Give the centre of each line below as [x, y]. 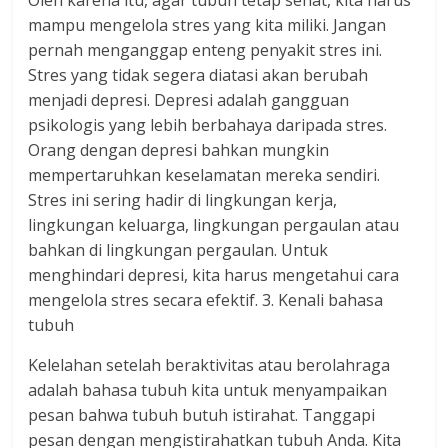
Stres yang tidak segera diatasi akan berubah [198, 75]
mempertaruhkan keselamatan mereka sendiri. [204, 175]
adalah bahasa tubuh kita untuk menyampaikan [208, 390]
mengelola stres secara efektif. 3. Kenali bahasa [206, 300]
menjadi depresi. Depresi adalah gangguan [189, 100]
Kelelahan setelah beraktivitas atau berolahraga [209, 365]
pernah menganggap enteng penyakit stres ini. [205, 50]
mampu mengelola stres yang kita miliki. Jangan [207, 25]
